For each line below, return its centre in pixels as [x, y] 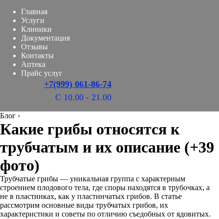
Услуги [33, 20]
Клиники [36, 29]
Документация [45, 38]
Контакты [37, 55]
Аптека [33, 64]
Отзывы [34, 47]
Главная [34, 11]
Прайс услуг [42, 73]
